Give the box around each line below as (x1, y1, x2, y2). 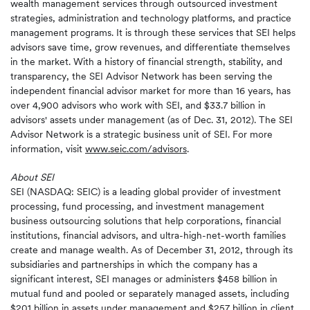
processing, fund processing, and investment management (10, 201, 264, 212)
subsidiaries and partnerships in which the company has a (10, 259, 257, 270)
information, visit (10, 143, 85, 154)
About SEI (10, 172, 54, 183)
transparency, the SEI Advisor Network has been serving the (10, 71, 273, 82)
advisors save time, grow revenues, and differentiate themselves (10, 42, 290, 53)
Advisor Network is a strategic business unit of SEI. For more (10, 129, 273, 140)
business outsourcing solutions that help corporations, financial (10, 215, 281, 226)
